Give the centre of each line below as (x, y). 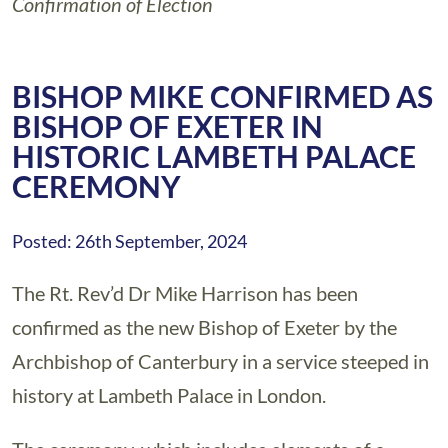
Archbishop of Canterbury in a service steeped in (220, 361)
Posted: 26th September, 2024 (129, 241)
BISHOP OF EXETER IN (167, 126)
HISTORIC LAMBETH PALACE (214, 156)
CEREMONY (96, 186)
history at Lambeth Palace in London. (169, 395)
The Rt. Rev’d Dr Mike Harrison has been (185, 293)
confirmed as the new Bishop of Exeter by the (204, 327)
